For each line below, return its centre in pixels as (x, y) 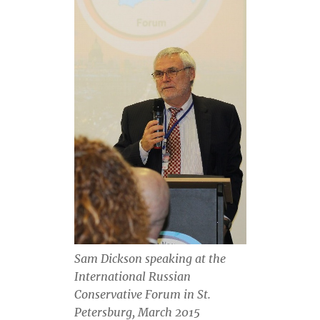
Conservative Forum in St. (142, 295)
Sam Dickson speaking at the (150, 259)
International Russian (132, 277)
